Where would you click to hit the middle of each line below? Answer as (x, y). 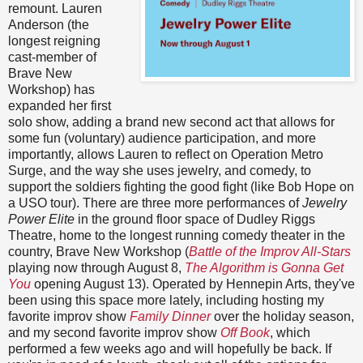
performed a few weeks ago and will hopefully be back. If (170, 348)
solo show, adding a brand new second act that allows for (171, 122)
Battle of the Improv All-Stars (270, 251)
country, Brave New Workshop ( (98, 251)
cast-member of (52, 57)
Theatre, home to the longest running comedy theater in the (177, 235)
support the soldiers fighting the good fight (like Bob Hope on (181, 186)
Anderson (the (49, 24)
